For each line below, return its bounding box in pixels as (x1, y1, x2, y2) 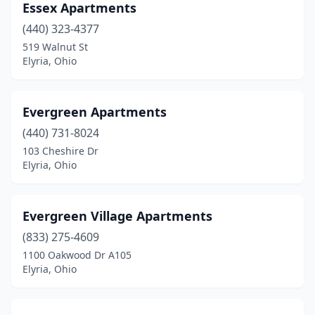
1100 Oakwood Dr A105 (22, 248, 131, 262)
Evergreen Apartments (22, 103, 167, 120)
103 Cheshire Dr (22, 144, 98, 157)
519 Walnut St (22, 40, 88, 53)
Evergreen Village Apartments (22, 207, 212, 224)
